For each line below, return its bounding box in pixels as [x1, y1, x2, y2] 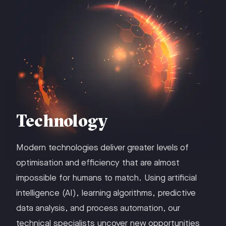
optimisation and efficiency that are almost [16, 158, 180, 168]
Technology [16, 110, 107, 131]
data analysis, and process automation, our [16, 203, 180, 213]
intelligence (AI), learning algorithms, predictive [16, 188, 196, 198]
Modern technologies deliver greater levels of [16, 143, 189, 153]
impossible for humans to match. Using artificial [16, 173, 197, 183]
